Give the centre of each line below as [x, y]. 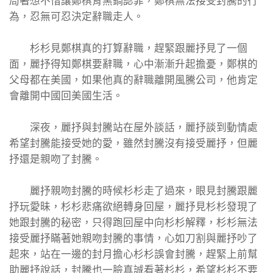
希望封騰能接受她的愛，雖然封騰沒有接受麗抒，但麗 [133, 144]
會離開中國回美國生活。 [66, 96]
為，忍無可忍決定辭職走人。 [76, 17]
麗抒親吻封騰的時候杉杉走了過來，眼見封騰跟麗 [133, 191]
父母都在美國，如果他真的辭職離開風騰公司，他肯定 [133, 80]
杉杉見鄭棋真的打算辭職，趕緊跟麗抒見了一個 [128, 48]
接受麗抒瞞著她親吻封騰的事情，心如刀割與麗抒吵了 [133, 239]
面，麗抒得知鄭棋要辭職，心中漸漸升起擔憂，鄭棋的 [133, 64]
